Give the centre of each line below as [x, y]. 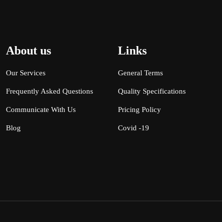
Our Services [26, 73]
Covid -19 [133, 128]
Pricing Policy [139, 110]
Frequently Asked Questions [49, 91]
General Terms [140, 73]
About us [28, 51]
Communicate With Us [41, 110]
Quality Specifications [152, 91]
